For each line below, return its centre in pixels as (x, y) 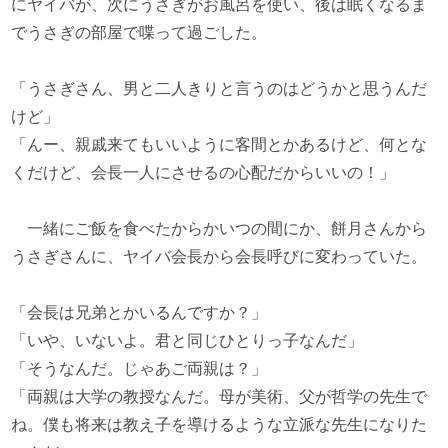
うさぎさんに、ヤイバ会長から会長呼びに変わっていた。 (219, 256)
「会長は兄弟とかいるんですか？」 (139, 312)
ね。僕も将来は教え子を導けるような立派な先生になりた (219, 424)
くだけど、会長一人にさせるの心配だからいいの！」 (203, 172)
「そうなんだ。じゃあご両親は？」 (139, 368)
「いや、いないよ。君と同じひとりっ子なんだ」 (187, 340)
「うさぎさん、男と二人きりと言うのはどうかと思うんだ (219, 88)
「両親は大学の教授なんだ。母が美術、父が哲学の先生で (219, 396)
